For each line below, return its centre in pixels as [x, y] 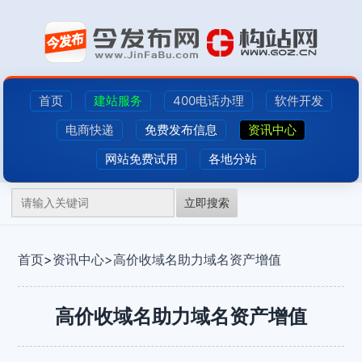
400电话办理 [208, 101]
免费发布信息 [181, 130]
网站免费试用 [141, 159]
